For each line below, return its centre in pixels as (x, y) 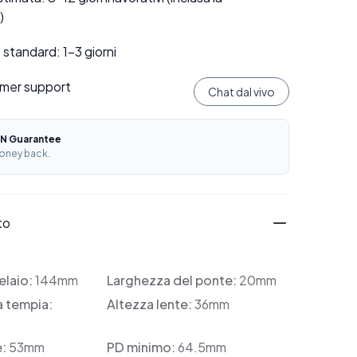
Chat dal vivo (241, 92)
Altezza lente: (150, 304)
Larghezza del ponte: (173, 280)
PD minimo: (142, 347)
